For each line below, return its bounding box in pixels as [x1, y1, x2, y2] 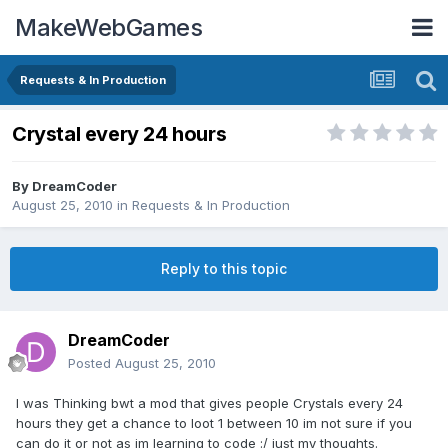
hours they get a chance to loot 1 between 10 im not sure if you [16, 415, 412, 432]
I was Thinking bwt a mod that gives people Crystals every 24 [16, 395, 403, 412]
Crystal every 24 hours [12, 122, 227, 147]
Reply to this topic [161, 260, 287, 278]
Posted [68, 355, 115, 372]
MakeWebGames [15, 12, 202, 42]
